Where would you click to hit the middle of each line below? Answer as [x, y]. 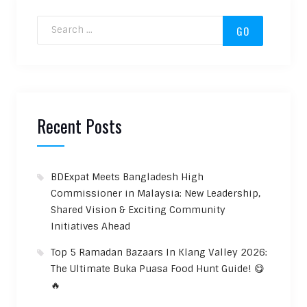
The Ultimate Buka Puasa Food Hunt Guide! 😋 [157, 269]
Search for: [61, 23]
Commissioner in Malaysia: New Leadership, [155, 194]
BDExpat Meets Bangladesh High [127, 177]
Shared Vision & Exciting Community [138, 210]
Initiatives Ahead [90, 226]
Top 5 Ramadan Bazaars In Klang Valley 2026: [159, 253]
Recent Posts [79, 126]
